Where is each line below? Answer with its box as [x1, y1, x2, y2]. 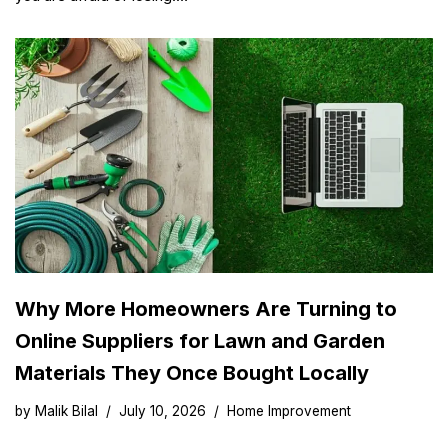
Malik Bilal [35, 403, 98, 420]
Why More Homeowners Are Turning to [15, 297, 397, 322]
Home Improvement [227, 403, 351, 420]
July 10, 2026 [119, 403, 206, 420]
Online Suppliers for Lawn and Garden [15, 329, 385, 354]
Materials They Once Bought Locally [15, 361, 369, 386]
